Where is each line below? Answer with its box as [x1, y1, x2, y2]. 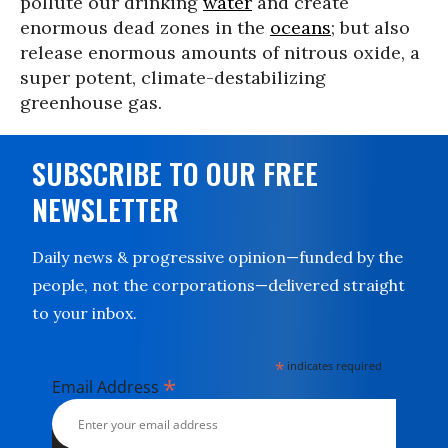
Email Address [52, 376, 163, 398]
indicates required [284, 358, 383, 373]
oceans [270, 16, 331, 39]
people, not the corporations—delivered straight [32, 275, 405, 295]
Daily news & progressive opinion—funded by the [32, 247, 403, 267]
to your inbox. [32, 303, 137, 323]
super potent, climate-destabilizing [20, 66, 326, 89]
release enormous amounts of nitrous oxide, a [20, 41, 420, 64]
